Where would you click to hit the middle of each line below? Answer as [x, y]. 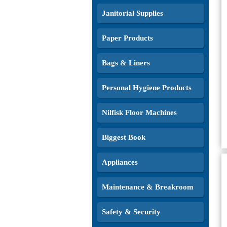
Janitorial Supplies [133, 13]
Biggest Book [124, 137]
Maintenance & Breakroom [148, 187]
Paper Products [127, 38]
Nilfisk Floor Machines [139, 112]
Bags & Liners [126, 63]
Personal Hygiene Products [147, 88]
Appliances [120, 162]
